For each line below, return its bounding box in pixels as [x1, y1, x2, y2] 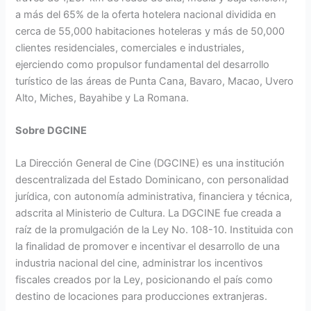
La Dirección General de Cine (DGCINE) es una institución [15, 157, 285, 170]
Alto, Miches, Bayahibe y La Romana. [15, 91, 190, 104]
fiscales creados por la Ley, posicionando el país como [15, 274, 274, 287]
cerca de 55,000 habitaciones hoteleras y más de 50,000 [15, 24, 285, 37]
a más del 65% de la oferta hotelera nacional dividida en [15, 8, 277, 21]
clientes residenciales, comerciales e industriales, [15, 41, 245, 54]
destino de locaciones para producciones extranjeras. [15, 290, 268, 303]
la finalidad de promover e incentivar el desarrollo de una [15, 240, 280, 253]
